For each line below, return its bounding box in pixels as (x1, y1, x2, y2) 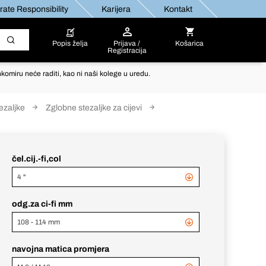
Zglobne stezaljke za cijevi (46, 103, 142, 112)
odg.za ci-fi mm (12, 199, 72, 208)
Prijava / (113, 39, 141, 47)
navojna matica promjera (12, 245, 109, 254)
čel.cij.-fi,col (12, 154, 61, 163)
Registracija (107, 46, 147, 55)
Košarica (175, 39, 204, 47)
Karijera (101, 4, 130, 14)
